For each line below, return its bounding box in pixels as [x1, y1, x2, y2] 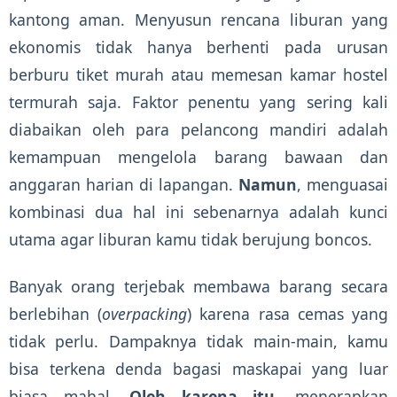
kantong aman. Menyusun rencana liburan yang [9, 9, 388, 31]
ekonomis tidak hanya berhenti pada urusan [9, 36, 388, 58]
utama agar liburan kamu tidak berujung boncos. [9, 229, 372, 251]
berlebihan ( [9, 303, 103, 325]
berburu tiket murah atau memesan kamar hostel [9, 64, 388, 86]
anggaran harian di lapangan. [9, 174, 238, 196]
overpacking [102, 303, 188, 325]
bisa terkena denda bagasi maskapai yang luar [9, 358, 388, 380]
